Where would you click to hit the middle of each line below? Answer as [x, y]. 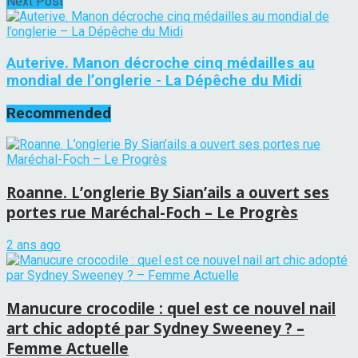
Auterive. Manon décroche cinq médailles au [161, 63]
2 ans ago [34, 245]
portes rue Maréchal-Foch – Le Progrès [152, 213]
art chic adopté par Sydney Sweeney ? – [155, 328]
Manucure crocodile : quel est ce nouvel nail [171, 308]
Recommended [59, 113]
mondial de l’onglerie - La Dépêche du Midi [154, 80]
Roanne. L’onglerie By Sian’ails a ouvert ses [168, 193]
